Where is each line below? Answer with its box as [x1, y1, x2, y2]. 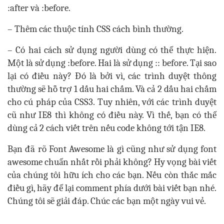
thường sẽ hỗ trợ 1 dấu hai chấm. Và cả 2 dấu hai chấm [7, 83, 216, 95]
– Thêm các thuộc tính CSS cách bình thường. [7, 23, 183, 35]
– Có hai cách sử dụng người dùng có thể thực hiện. [7, 44, 216, 56]
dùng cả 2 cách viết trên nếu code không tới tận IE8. [7, 122, 205, 134]
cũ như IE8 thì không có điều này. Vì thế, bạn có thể [7, 109, 216, 121]
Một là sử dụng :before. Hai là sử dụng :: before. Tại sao [7, 57, 216, 69]
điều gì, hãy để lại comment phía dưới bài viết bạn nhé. [7, 182, 216, 194]
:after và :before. [7, 2, 70, 14]
